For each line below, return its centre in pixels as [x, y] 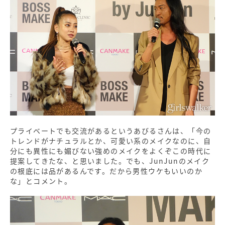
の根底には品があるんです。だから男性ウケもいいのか [106, 171]
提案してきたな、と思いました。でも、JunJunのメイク [110, 160]
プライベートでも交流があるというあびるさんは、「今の [111, 130]
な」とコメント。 [41, 181]
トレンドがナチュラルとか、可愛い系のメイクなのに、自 [111, 140]
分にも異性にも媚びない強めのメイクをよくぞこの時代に [111, 150]
